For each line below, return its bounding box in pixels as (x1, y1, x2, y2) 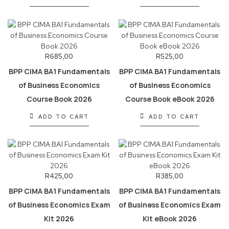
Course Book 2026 (26, 94, 92, 104)
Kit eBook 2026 (143, 214, 197, 223)
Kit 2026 (44, 214, 75, 223)
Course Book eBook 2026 (125, 94, 215, 104)
